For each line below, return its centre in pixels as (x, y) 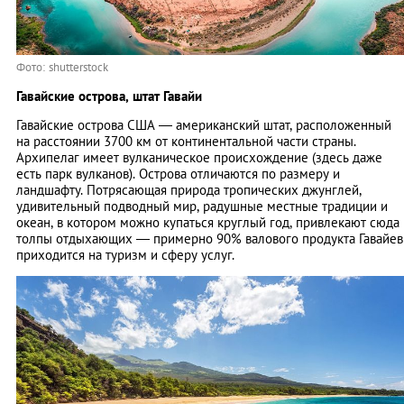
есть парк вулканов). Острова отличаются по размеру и (178, 174)
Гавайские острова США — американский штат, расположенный (204, 125)
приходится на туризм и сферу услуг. (127, 255)
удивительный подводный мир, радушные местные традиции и (202, 207)
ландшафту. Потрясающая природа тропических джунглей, (189, 190)
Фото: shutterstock (62, 68)
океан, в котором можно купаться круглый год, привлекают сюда (208, 223)
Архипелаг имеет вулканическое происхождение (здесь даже (199, 158)
